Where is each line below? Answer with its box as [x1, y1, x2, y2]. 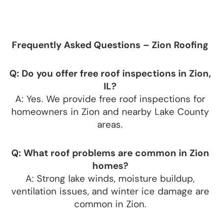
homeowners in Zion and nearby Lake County [11, 105, 209, 118]
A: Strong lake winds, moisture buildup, [26, 172, 194, 185]
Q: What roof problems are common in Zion [11, 146, 209, 159]
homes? [92, 159, 128, 172]
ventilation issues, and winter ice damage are [11, 185, 209, 197]
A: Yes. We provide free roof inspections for [15, 92, 205, 105]
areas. [97, 118, 123, 131]
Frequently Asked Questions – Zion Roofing [12, 38, 208, 51]
